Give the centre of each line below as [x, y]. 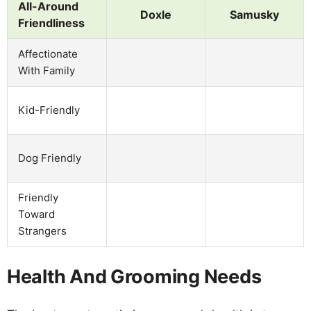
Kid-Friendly [49, 110]
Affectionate [48, 53]
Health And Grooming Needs [134, 276]
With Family [47, 70]
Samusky [254, 14]
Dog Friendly [50, 158]
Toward [36, 214]
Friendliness [51, 23]
